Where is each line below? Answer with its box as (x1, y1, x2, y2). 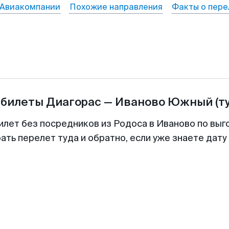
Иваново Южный (115, 95, 213, 109)
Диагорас (46, 95, 101, 109)
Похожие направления (69, 2, 163, 12)
